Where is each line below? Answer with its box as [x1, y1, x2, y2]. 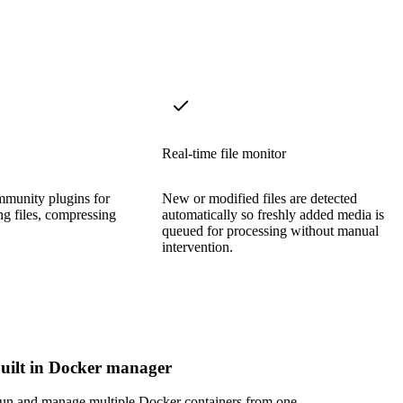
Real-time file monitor [162, 145, 286, 161]
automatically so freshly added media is [162, 206, 384, 222]
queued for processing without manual [162, 222, 379, 238]
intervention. [162, 238, 233, 255]
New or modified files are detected [162, 190, 357, 206]
